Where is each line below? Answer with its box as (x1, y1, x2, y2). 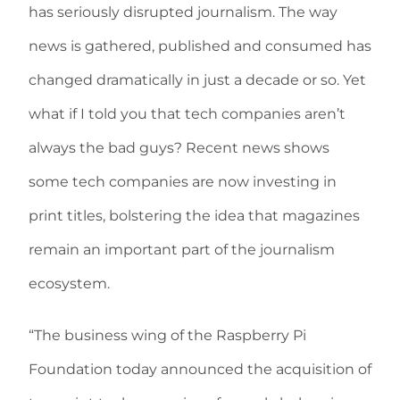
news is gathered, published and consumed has (29, 37, 371, 55)
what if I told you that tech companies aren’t (29, 105, 346, 123)
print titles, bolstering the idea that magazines (29, 207, 360, 225)
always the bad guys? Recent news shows (29, 139, 329, 157)
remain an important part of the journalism (29, 241, 335, 259)
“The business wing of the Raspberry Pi (29, 327, 306, 345)
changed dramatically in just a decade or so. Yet (29, 71, 366, 89)
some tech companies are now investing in (29, 173, 337, 191)
